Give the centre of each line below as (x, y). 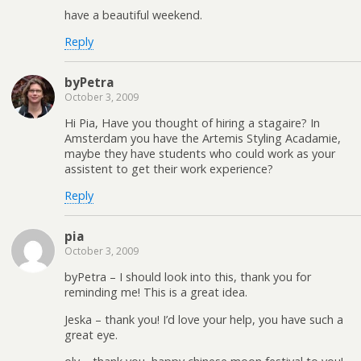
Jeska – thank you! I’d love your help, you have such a (204, 319)
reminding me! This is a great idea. (156, 293)
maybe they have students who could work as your (200, 154)
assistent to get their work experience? (169, 169)
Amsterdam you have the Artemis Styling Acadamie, (203, 139)
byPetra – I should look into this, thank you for (188, 277)
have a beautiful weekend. (133, 15)
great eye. (91, 334)
